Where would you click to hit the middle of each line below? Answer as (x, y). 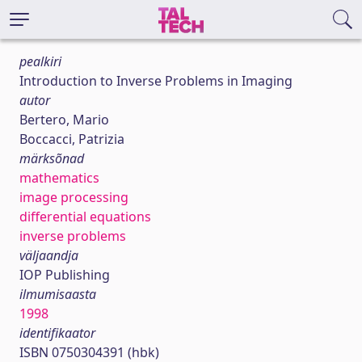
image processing (74, 197)
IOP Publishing (65, 275)
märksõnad (52, 158)
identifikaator (57, 333)
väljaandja (49, 255)
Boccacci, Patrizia (72, 139)
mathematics (59, 178)
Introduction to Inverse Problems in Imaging (156, 81)
